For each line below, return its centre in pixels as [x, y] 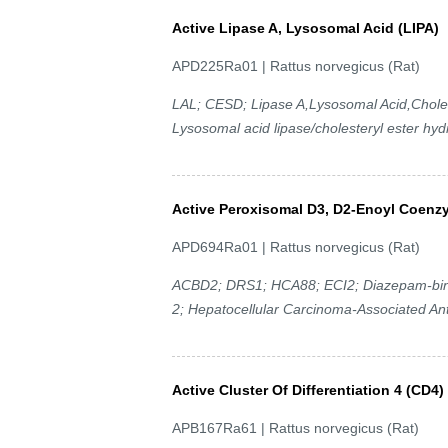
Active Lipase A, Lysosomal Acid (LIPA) [305, 27]
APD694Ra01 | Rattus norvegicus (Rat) [296, 246]
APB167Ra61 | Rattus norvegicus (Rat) [295, 427]
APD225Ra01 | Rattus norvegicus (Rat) [296, 65]
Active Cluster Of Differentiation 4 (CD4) [308, 389]
